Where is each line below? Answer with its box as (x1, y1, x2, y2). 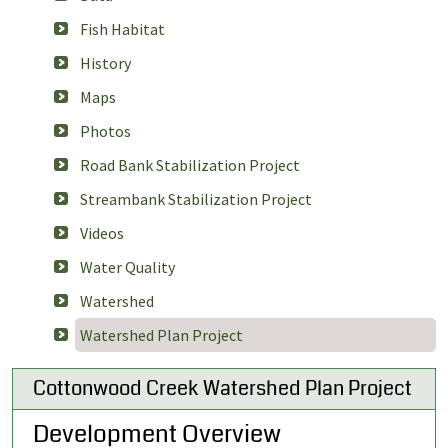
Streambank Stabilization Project (80, 189, 312, 210)
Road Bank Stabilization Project (80, 155, 300, 176)
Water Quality (80, 257, 175, 278)
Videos (80, 223, 124, 244)
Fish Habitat (80, 19, 165, 40)
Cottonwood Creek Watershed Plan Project (33, 374, 412, 404)
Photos (80, 121, 131, 142)
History (80, 53, 131, 74)
